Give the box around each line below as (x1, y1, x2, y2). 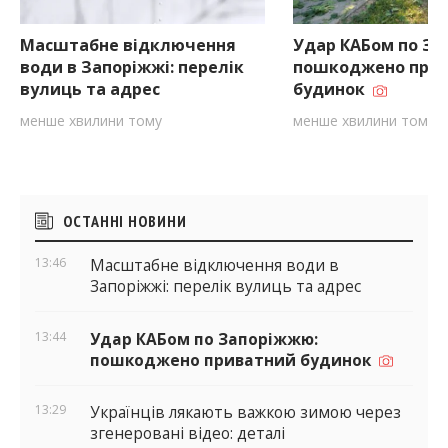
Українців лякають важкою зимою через (90, 402, 401, 424)
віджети (19, 228, 94, 260)
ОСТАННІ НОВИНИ (63, 211, 187, 232)
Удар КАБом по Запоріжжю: (90, 328, 318, 350)
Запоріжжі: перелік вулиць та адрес (90, 275, 361, 297)
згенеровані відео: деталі (90, 423, 285, 445)
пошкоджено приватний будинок (90, 349, 379, 371)
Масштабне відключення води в (90, 254, 339, 276)
